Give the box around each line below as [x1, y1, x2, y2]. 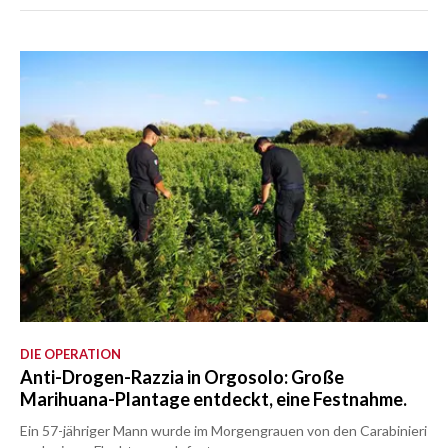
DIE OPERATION [20, 346, 121, 362]
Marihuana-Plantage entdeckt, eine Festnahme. [20, 388, 407, 410]
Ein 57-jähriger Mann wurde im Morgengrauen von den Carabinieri [20, 422, 427, 439]
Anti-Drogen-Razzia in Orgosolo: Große [20, 366, 344, 388]
